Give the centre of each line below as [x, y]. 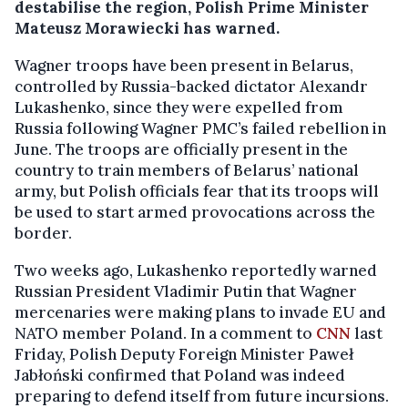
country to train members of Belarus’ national [187, 170]
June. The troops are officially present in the [181, 149]
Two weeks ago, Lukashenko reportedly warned [196, 270]
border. [43, 233]
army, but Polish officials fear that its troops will [197, 191]
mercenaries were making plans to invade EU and [200, 312]
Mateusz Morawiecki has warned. [147, 28]
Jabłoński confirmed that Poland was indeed [180, 375]
